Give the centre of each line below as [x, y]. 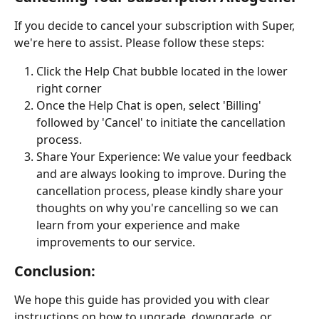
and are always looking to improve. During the [163, 174]
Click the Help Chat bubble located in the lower [163, 72]
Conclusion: [55, 271]
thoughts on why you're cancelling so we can [159, 208]
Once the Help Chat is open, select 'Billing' [150, 106]
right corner [69, 89]
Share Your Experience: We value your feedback [166, 157]
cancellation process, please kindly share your [161, 191]
